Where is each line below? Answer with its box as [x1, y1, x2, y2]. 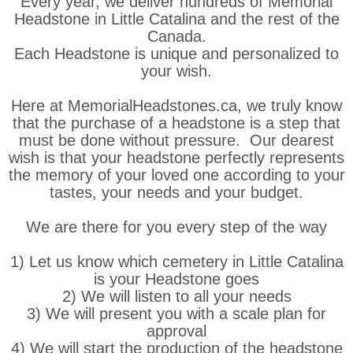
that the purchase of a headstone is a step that [13, 113, 340, 132]
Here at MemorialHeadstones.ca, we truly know [11, 96, 342, 114]
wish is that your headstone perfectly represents [9, 148, 344, 166]
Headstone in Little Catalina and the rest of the [13, 9, 340, 28]
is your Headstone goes [94, 269, 259, 288]
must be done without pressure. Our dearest [19, 131, 334, 149]
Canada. [147, 27, 206, 45]
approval [147, 321, 206, 340]
